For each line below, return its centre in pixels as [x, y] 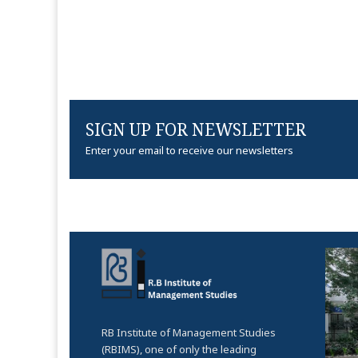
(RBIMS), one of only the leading [179, 349]
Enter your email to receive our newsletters [189, 151]
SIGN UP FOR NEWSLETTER [196, 130]
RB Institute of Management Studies [189, 332]
